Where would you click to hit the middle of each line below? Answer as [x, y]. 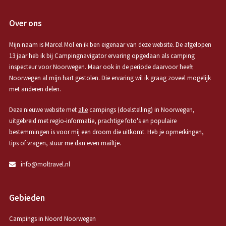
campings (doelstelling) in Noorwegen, [141, 110]
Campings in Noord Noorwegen [52, 219]
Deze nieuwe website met [43, 110]
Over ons [25, 23]
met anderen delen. [35, 89]
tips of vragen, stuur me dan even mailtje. [65, 143]
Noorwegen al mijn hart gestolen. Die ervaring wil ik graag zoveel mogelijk [110, 78]
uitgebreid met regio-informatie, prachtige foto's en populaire [93, 121]
